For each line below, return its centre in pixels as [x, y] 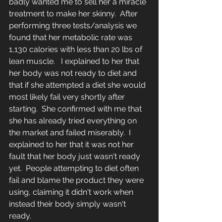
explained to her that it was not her [72, 145]
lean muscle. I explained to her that [75, 61]
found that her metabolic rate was [72, 38]
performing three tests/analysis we [74, 26]
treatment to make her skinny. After [74, 14]
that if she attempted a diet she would [78, 85]
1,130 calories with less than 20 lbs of [77, 50]
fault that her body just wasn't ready [76, 157]
